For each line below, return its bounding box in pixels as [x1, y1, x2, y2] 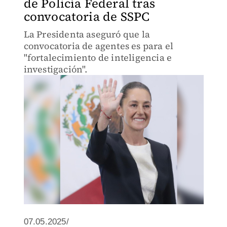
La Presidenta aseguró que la [23, 28, 150, 41]
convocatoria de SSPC [23, 8, 150, 25]
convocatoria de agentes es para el [23, 40, 174, 52]
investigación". [23, 63, 88, 75]
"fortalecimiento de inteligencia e [23, 51, 172, 64]
